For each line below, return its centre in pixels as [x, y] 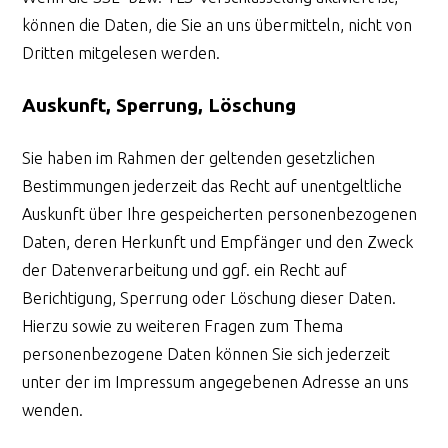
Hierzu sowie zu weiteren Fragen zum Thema [183, 325]
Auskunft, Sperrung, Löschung [159, 104]
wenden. [53, 409]
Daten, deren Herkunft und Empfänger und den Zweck [218, 241]
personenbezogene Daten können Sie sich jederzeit [206, 353]
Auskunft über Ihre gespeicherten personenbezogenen [220, 213]
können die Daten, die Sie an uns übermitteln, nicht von [217, 24]
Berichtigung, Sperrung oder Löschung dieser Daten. [209, 297]
